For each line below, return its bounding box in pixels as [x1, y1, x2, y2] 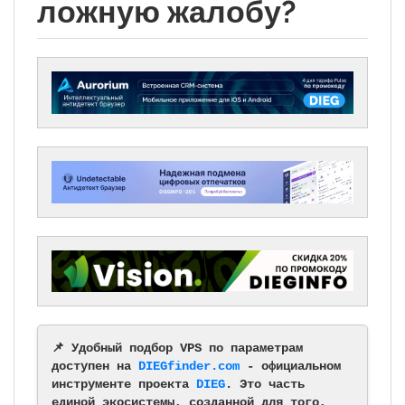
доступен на [52, 359, 138, 374]
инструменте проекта [52, 377, 196, 392]
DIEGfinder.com [138, 359, 240, 374]
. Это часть [225, 377, 305, 392]
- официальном [240, 359, 341, 374]
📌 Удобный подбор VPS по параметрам [52, 341, 303, 356]
